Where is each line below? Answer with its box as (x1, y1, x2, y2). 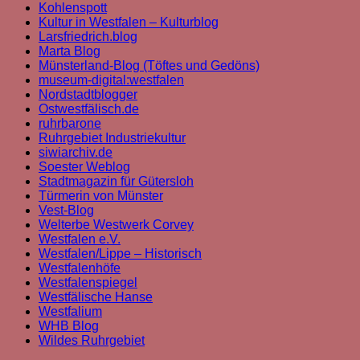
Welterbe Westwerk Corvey (39, 218, 194, 232)
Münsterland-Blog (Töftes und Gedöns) (39, 59, 260, 73)
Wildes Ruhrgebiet (39, 333, 145, 348)
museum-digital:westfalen (39, 73, 184, 88)
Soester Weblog (39, 160, 130, 174)
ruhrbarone (39, 117, 101, 131)
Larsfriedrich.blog (39, 30, 137, 44)
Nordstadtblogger (39, 88, 137, 102)
